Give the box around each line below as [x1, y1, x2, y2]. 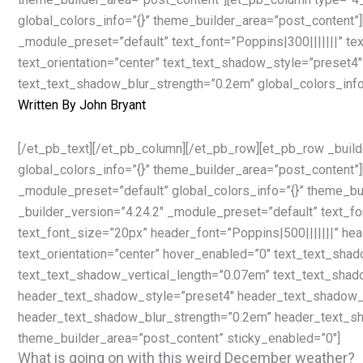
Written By [18, 97, 79, 113]
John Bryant [79, 97, 146, 113]
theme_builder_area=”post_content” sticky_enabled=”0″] [18, 331, 340, 347]
